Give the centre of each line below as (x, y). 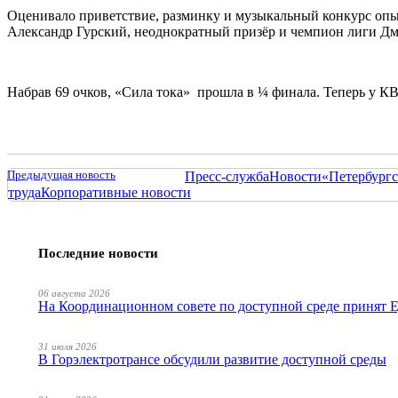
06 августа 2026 (74, 293)
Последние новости (98, 253)
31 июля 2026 (68, 346)
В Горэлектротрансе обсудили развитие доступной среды (212, 359)
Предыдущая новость (61, 174)
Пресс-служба (227, 176)
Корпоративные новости (116, 192)
